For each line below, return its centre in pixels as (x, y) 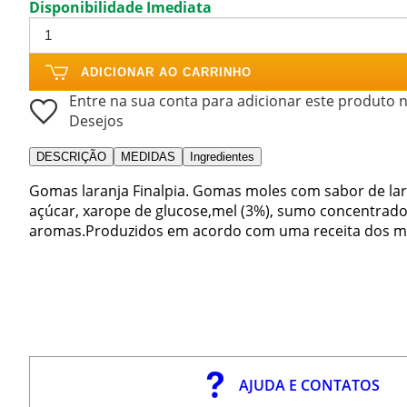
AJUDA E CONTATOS (310, 385)
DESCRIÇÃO (71, 156)
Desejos (96, 120)
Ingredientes (222, 156)
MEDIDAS (148, 156)
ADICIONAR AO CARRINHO (166, 72)
